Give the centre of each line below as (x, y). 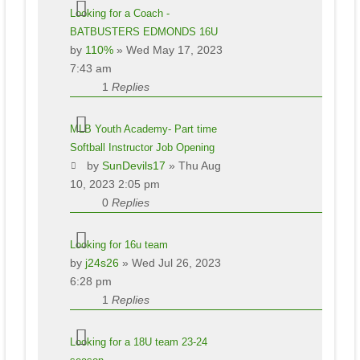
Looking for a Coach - (119, 13)
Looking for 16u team (119, 244)
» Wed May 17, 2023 (168, 49)
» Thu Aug (194, 165)
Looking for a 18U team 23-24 (138, 342)
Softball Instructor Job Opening (142, 147)
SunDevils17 (134, 165)
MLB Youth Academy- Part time (143, 129)
